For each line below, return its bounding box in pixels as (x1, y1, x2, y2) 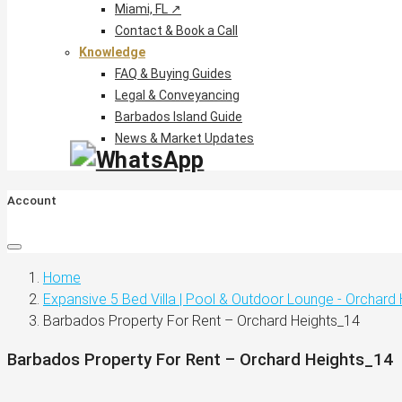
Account (7, 193, 57, 207)
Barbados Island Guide (115, 109, 242, 124)
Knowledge (79, 44, 145, 59)
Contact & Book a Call (115, 22, 238, 38)
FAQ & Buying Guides (115, 66, 232, 81)
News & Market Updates (115, 130, 254, 145)
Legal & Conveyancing (115, 87, 240, 102)
